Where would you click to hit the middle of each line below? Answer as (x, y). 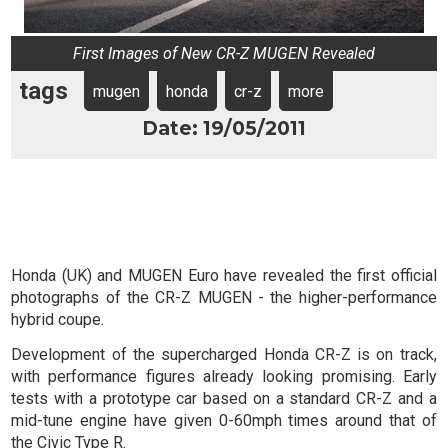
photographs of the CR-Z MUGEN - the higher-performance (224, 298)
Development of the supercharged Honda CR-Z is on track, (224, 354)
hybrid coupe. (58, 320)
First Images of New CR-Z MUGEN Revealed (224, 54)
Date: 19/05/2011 (224, 128)
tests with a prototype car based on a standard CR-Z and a (224, 398)
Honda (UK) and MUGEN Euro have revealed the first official (224, 276)
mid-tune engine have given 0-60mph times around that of (224, 420)
